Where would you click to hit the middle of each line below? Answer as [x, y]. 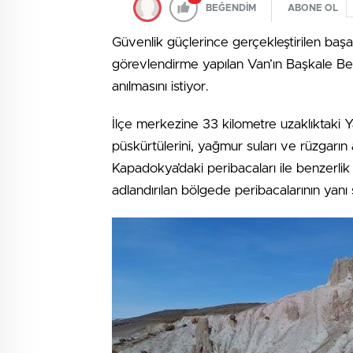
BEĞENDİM [231, 7]
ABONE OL [313, 7]
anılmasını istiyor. [160, 86]
